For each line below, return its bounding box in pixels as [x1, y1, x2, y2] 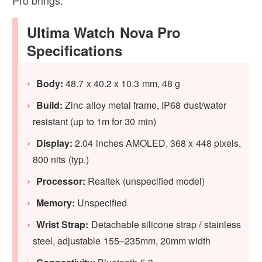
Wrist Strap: [36, 218, 89, 232]
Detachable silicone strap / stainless [88, 218, 241, 232]
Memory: [36, 196, 75, 210]
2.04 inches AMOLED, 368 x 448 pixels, [73, 136, 241, 150]
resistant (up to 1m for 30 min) [33, 115, 156, 129]
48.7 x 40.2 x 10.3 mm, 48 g [65, 77, 181, 91]
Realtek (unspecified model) [85, 174, 205, 188]
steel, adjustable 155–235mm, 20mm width [33, 234, 211, 248]
